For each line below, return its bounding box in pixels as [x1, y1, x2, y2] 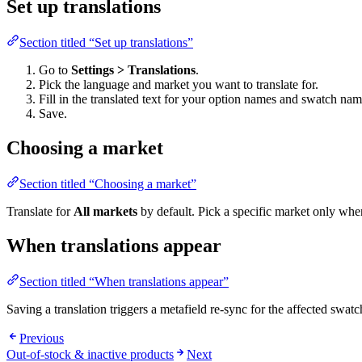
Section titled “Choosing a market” [19, 177, 196, 192]
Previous [19, 330, 64, 345]
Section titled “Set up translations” [19, 36, 193, 50]
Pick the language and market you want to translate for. [39, 78, 318, 92]
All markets [74, 204, 137, 219]
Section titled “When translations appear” [19, 274, 229, 288]
